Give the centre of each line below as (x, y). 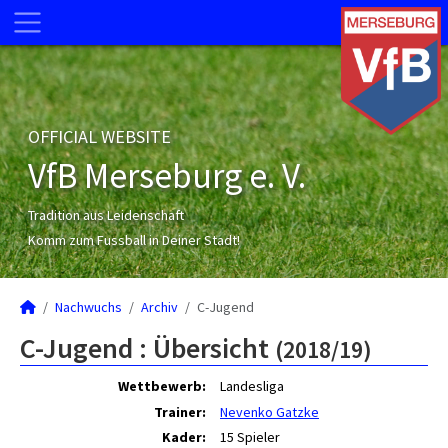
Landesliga (252, 386)
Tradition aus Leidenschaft (106, 215)
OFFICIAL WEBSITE (99, 136)
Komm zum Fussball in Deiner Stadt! (134, 240)
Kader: (184, 437)
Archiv (159, 307)
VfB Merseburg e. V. (167, 176)
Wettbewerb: (162, 386)
